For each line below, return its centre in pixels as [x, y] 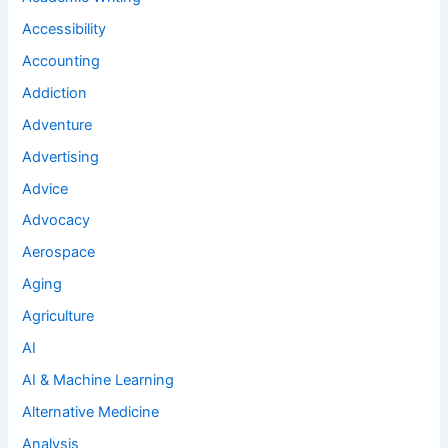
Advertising [61, 156]
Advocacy [56, 220]
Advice [45, 188]
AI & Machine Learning [98, 380]
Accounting [61, 60]
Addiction [55, 92]
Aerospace [59, 252]
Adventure [57, 124]
